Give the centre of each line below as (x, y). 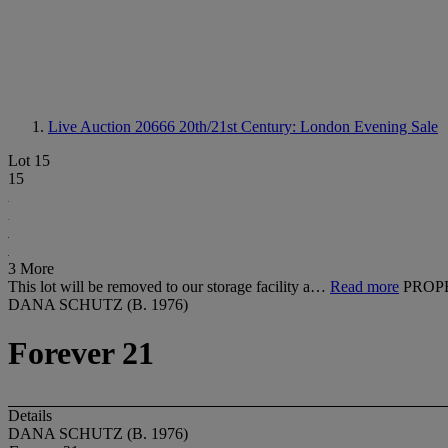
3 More (31, 268)
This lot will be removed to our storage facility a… (169, 286)
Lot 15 (29, 160)
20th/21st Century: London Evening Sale (308, 126)
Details (30, 415)
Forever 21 (81, 353)
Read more (364, 286)
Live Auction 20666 (113, 126)
